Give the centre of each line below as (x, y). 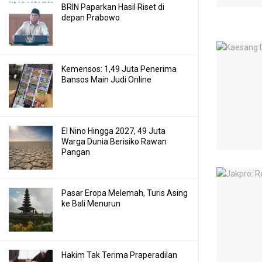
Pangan (76, 152)
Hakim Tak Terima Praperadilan (119, 255)
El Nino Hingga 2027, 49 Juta (113, 131)
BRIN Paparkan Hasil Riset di (113, 7)
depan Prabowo (91, 18)
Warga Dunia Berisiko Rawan (114, 142)
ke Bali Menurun (91, 204)
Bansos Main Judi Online (106, 80)
